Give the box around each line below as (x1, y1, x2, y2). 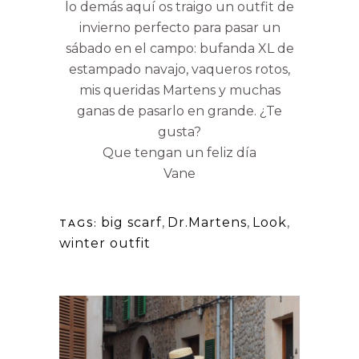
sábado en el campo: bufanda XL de (65, 40, 294, 56)
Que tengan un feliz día (103, 144, 256, 160)
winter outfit (59, 235, 151, 251)
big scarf (101, 214, 162, 230)
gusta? (158, 123, 201, 139)
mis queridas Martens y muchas (79, 82, 280, 98)
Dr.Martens (167, 214, 247, 230)
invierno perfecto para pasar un (79, 19, 280, 35)
